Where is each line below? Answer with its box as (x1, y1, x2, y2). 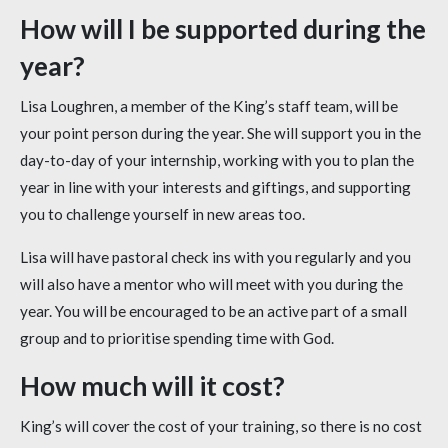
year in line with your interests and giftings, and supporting (20, 178, 411, 197)
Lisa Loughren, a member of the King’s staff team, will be (20, 97, 398, 116)
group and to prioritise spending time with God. (20, 329, 334, 348)
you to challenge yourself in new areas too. (20, 205, 305, 224)
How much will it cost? (20, 370, 285, 403)
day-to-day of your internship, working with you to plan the (20, 151, 414, 170)
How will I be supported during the (20, 13, 426, 46)
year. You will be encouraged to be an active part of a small (20, 302, 407, 321)
